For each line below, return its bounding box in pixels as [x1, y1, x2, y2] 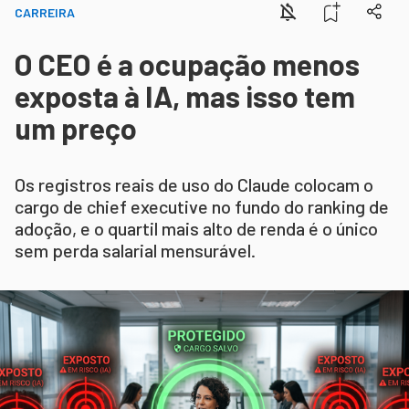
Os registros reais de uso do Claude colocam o [15, 173, 373, 195]
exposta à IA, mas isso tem [15, 78, 355, 113]
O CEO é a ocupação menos [15, 46, 360, 81]
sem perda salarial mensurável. [15, 238, 256, 261]
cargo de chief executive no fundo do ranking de [15, 194, 389, 217]
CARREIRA [15, 4, 75, 20]
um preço [15, 110, 137, 145]
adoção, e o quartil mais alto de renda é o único [15, 216, 378, 239]
